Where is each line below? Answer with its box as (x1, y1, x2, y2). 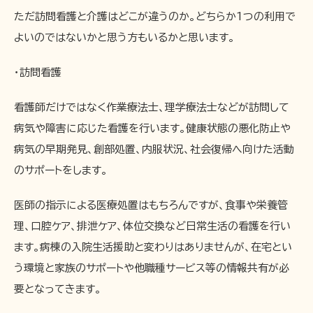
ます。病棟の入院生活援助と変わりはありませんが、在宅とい (14, 242, 292, 252)
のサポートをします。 (14, 165, 108, 175)
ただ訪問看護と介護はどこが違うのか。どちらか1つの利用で (14, 11, 296, 22)
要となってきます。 (14, 284, 101, 294)
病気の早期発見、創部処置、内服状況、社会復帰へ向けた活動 (14, 144, 294, 154)
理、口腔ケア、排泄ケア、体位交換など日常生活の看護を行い (14, 221, 291, 231)
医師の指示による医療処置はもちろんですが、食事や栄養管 (14, 200, 288, 210)
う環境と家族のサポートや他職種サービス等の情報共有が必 (14, 263, 289, 273)
